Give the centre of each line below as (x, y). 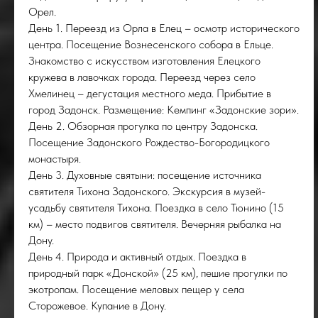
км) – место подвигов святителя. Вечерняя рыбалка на (155, 224)
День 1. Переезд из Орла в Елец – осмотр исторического (164, 28)
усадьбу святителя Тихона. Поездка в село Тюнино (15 (156, 208)
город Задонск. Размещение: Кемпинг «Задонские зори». (164, 110)
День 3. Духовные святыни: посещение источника (145, 175)
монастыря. (55, 159)
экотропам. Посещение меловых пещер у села (136, 289)
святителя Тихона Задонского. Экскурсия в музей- (147, 191)
